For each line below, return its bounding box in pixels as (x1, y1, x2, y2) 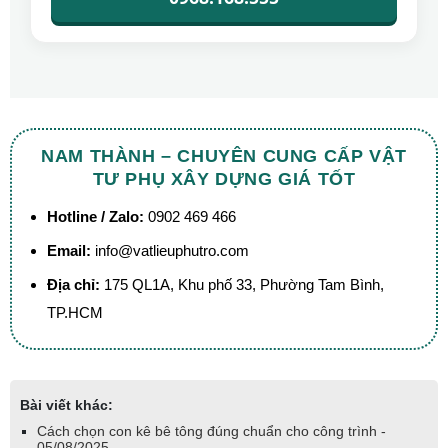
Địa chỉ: (47, 276, 100, 294)
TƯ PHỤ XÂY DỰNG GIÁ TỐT (92, 169, 356, 190)
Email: (47, 242, 91, 260)
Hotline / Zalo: (47, 208, 144, 226)
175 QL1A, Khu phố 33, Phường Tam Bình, (104, 276, 384, 294)
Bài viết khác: (20, 397, 113, 414)
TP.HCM (47, 304, 103, 322)
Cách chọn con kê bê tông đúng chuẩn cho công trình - (37, 423, 386, 440)
